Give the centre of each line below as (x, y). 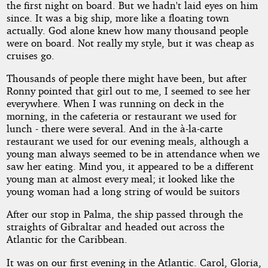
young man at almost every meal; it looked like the (120, 178)
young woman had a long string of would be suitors (123, 191)
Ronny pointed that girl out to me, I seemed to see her (128, 90)
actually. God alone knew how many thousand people (127, 30)
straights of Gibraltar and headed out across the (115, 227)
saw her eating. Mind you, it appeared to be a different (130, 166)
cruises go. (30, 55)
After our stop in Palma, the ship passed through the (124, 214)
